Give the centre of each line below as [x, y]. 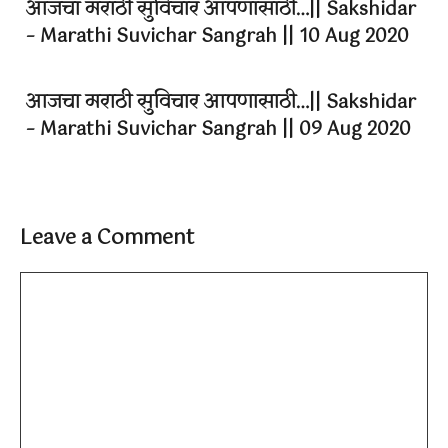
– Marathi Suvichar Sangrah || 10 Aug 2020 [217, 37]
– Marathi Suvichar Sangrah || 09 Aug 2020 [218, 130]
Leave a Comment [107, 239]
